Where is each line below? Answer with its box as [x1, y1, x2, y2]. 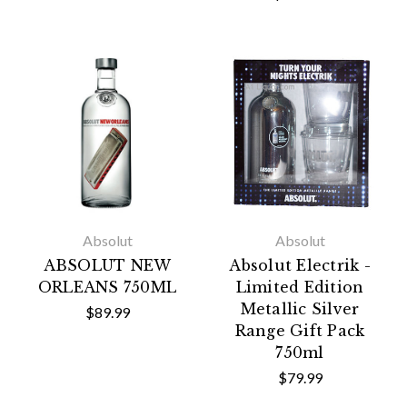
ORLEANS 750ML [37, 278, 177, 296]
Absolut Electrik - [229, 256, 371, 274]
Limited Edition [235, 278, 364, 296]
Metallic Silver [240, 300, 360, 318]
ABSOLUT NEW [43, 256, 172, 274]
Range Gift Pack [234, 322, 365, 340]
